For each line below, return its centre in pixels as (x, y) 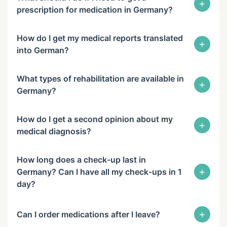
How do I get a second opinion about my (95, 119)
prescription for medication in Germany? (95, 10)
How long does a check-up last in (81, 160)
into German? (43, 50)
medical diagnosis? (54, 131)
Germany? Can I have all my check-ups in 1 (99, 172)
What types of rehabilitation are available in (100, 79)
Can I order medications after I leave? (88, 214)
